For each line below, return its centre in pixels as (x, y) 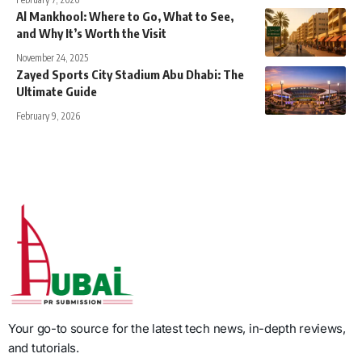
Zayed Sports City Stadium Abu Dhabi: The (130, 74)
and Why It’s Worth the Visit (91, 33)
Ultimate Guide (57, 91)
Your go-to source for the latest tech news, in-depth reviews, (177, 328)
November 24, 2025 (52, 57)
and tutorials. (44, 347)
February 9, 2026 (48, 116)
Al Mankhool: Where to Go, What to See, (125, 16)
